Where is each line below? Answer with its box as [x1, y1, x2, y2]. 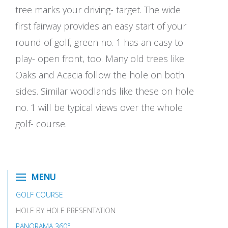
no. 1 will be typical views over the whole [15, 101, 183, 113]
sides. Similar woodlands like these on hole [15, 84, 194, 97]
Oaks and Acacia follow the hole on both [15, 68, 184, 81]
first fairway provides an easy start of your [15, 19, 186, 32]
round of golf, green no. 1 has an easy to [15, 36, 183, 48]
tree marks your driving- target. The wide [15, 3, 181, 16]
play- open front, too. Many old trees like [15, 52, 184, 65]
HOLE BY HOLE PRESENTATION [16, 206, 116, 215]
